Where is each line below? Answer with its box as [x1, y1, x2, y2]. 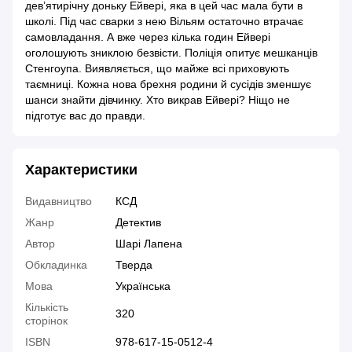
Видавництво [25, 195, 92, 208]
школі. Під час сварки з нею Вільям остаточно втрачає [25, 15, 303, 28]
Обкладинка [25, 258, 87, 272]
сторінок [25, 314, 68, 328]
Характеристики [25, 162, 137, 178]
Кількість [25, 301, 68, 314]
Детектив [115, 216, 161, 229]
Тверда [115, 258, 152, 272]
